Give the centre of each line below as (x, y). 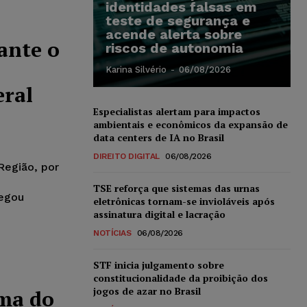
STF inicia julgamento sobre (159, 265)
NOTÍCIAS (112, 233)
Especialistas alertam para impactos (177, 111)
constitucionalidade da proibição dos (181, 278)
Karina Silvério (136, 69)
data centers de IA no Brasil (159, 137)
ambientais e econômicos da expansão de (191, 124)
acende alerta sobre (174, 34)
